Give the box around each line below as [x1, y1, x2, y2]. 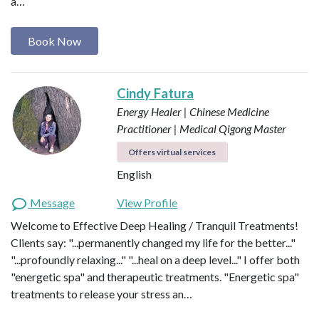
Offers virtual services [128, 146, 216, 157]
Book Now [28, 33, 81, 48]
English [117, 167, 152, 181]
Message [28, 195, 75, 209]
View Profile [117, 195, 178, 209]
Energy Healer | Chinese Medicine [117, 104, 270, 118]
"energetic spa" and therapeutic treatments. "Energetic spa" [11, 269, 299, 283]
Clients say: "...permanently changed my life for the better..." [11, 235, 296, 249]
